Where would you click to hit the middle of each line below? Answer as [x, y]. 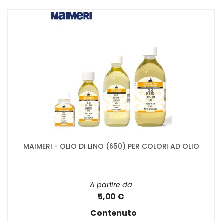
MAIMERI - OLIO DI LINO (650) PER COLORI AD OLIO [111, 146]
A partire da [111, 185]
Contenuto [113, 213]
